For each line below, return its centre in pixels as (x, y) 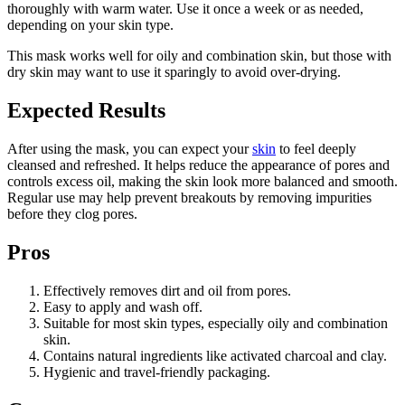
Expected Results (86, 111)
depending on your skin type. (90, 25)
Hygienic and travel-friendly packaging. (157, 372)
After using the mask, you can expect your (130, 149)
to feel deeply (316, 149)
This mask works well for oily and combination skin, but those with (199, 56)
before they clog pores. (72, 214)
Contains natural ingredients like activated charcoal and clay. (215, 355)
